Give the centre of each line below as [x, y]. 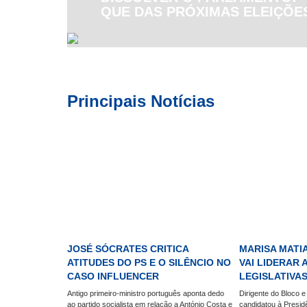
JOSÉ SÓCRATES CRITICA [128, 249]
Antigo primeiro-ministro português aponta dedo [146, 294]
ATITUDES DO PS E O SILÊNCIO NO [149, 263]
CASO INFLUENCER [113, 277]
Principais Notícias [141, 101]
